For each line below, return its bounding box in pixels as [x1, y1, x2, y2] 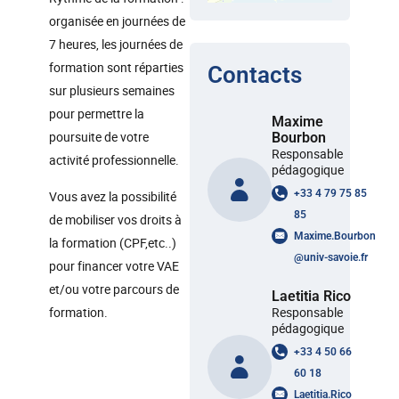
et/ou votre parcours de [49, 281, 179, 297]
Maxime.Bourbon [294, 230, 376, 242]
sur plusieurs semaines [49, 82, 175, 99]
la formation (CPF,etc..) [49, 234, 176, 251]
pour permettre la [49, 105, 144, 122]
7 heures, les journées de [49, 36, 183, 53]
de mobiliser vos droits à [49, 211, 182, 228]
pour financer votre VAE [49, 257, 179, 274]
